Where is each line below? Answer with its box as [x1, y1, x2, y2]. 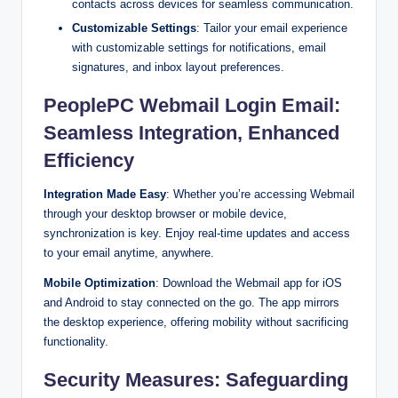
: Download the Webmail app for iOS [155, 275, 342, 290]
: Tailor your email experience [196, 20, 347, 35]
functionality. [44, 334, 108, 348]
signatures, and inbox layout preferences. [72, 60, 284, 74]
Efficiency [44, 148, 134, 171]
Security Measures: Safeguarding [44, 368, 348, 391]
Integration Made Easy [44, 187, 166, 201]
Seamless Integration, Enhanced [44, 121, 339, 144]
